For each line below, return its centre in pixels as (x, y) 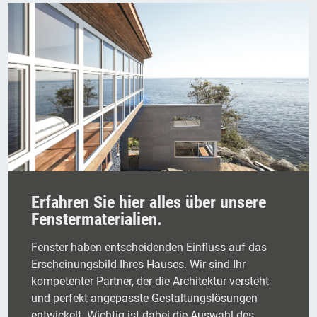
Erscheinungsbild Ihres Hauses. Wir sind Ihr (138, 265)
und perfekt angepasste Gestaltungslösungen (144, 299)
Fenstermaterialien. (97, 220)
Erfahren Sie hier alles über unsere (149, 203)
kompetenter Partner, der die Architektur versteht (150, 282)
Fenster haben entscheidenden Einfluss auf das (149, 248)
